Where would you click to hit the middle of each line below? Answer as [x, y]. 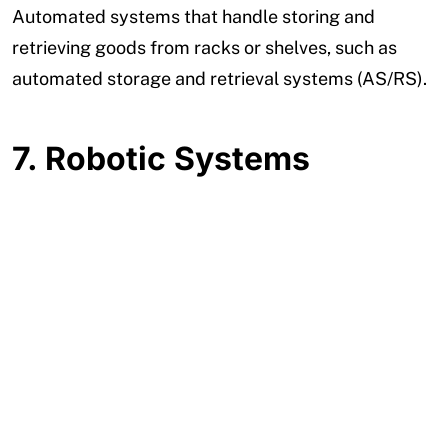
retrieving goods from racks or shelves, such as [204, 48]
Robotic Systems [177, 159]
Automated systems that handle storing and [193, 17]
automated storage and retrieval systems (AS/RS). [219, 79]
